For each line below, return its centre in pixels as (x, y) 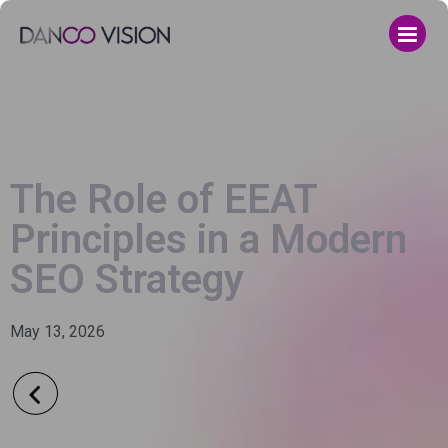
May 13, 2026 (57, 331)
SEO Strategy (127, 279)
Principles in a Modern (208, 239)
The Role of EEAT (163, 199)
